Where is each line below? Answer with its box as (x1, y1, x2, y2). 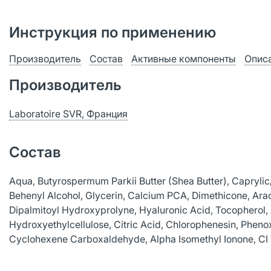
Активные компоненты (131, 53, 236, 65)
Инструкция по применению (9, 24, 216, 41)
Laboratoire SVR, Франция (9, 108, 128, 120)
